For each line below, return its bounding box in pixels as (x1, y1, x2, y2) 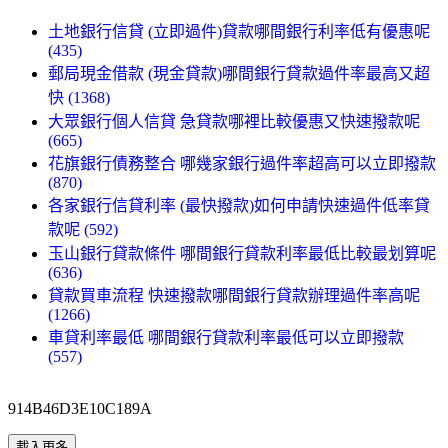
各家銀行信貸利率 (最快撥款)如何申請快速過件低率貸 (48, 196, 430, 214)
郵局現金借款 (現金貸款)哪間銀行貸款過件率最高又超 (48, 64, 430, 82)
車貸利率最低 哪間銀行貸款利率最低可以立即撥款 (48, 328, 404, 346)
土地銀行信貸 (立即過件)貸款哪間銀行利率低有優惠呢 (48, 22, 430, 40)
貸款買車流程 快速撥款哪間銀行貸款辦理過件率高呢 (48, 286, 420, 304)
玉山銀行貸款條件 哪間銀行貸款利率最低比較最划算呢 (48, 244, 436, 262)
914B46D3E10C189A (8, 399, 152, 417)
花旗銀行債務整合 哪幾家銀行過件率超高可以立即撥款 (48, 154, 436, 172)
